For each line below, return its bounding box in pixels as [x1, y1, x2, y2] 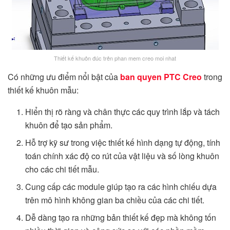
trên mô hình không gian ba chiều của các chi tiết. [25, 194, 205, 206]
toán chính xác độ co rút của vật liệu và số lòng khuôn [25, 150, 220, 162]
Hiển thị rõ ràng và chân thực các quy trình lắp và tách [25, 106, 220, 118]
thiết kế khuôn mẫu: [8, 84, 79, 97]
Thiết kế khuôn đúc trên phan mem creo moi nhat [54, 54, 176, 63]
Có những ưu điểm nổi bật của [8, 71, 120, 83]
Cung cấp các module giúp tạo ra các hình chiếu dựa [25, 181, 217, 193]
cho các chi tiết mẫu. [25, 163, 100, 176]
